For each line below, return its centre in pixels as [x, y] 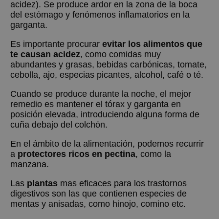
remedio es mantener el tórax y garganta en [96, 104]
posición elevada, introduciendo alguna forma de [105, 115]
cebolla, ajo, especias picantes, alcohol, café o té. [107, 75]
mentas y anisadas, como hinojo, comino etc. [98, 204]
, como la [153, 154]
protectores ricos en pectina [77, 154]
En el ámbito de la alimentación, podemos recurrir [107, 144]
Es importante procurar [56, 44]
